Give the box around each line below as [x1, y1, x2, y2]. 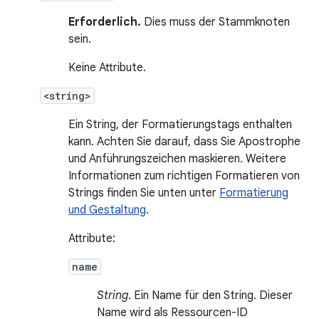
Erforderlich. [68, 15, 141, 29]
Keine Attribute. [68, 61, 146, 75]
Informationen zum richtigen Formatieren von [68, 169, 300, 183]
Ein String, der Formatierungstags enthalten [68, 117, 292, 132]
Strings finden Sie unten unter [68, 186, 219, 200]
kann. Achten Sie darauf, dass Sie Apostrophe [68, 135, 300, 149]
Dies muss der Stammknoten [141, 15, 290, 29]
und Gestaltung [68, 203, 146, 217]
